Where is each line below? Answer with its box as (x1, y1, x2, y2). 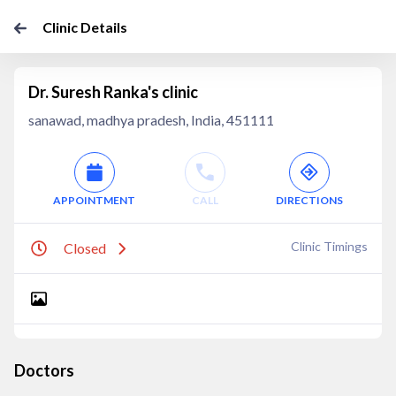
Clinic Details (42, 19, 127, 35)
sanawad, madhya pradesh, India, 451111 (28, 111, 274, 128)
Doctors (14, 361, 74, 380)
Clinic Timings (291, 239, 368, 254)
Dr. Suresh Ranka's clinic (28, 82, 198, 102)
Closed (64, 240, 106, 256)
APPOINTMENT (53, 194, 136, 207)
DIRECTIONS (275, 194, 343, 207)
